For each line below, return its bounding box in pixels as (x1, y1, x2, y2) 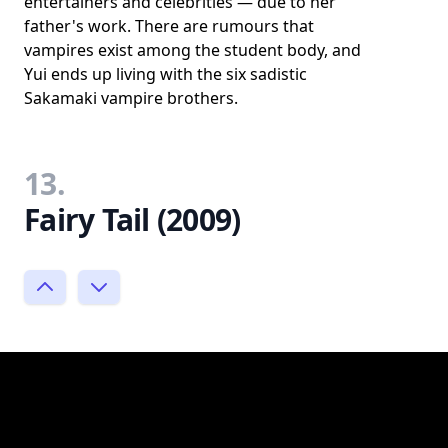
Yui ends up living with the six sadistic (24, 62, 307, 85)
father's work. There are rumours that (24, 14, 314, 37)
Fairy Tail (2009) (24, 198, 241, 240)
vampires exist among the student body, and (24, 38, 361, 61)
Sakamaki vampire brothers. (24, 86, 238, 109)
